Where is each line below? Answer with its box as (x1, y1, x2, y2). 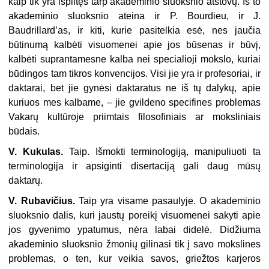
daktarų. (8, 175, 43, 186)
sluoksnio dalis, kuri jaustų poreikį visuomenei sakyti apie (8, 210, 261, 221)
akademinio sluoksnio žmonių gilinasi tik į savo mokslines (8, 239, 261, 250)
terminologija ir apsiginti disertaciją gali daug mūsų (8, 161, 261, 172)
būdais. (8, 126, 40, 137)
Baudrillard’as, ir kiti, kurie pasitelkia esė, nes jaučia (8, 25, 261, 36)
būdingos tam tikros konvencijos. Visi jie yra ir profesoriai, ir (8, 68, 261, 79)
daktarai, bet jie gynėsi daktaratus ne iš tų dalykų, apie (8, 83, 261, 94)
